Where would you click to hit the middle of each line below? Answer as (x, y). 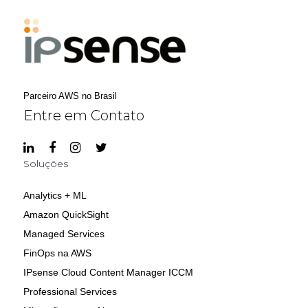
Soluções (45, 164)
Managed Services (64, 234)
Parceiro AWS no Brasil (70, 96)
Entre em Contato (84, 116)
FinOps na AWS (57, 253)
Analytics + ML (55, 196)
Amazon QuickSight (66, 215)
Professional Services (70, 292)
